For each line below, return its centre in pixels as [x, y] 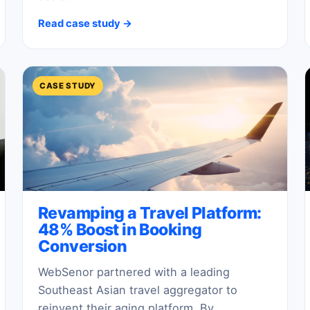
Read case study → [85, 24]
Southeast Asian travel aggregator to [138, 290]
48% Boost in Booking [120, 230]
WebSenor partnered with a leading [134, 272]
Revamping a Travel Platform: [150, 213]
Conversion [83, 246]
